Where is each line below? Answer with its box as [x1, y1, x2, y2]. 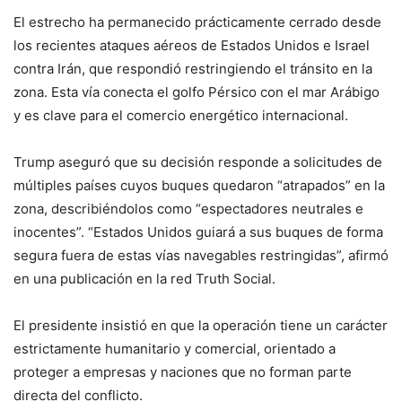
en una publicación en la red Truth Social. [13, 270, 275, 288]
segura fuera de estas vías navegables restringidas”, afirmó [13, 247, 389, 265]
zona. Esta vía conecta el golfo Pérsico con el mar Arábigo [13, 83, 380, 101]
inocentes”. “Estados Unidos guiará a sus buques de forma [13, 223, 383, 241]
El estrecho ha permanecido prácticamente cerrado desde [13, 13, 381, 31]
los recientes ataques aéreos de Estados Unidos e [13, 37, 335, 55]
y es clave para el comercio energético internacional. [13, 107, 348, 125]
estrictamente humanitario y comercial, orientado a [13, 340, 336, 358]
